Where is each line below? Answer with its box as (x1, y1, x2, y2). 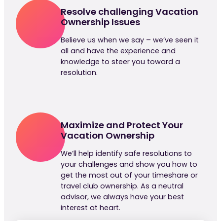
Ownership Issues (61, 15, 141, 28)
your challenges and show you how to (61, 159, 198, 170)
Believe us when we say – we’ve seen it (61, 35, 199, 45)
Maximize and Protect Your (61, 118, 184, 131)
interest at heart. (61, 203, 121, 213)
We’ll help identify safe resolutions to (61, 148, 192, 159)
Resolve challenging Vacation (61, 5, 199, 18)
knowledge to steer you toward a (61, 56, 181, 67)
